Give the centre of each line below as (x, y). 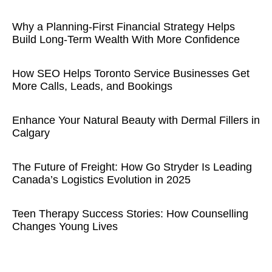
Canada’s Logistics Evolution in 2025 (101, 180)
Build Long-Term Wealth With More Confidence (126, 39)
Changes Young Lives (65, 226)
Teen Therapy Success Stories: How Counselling (130, 214)
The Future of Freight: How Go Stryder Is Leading (132, 167)
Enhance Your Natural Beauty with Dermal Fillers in (136, 120)
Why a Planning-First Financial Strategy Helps (124, 27)
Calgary (31, 133)
